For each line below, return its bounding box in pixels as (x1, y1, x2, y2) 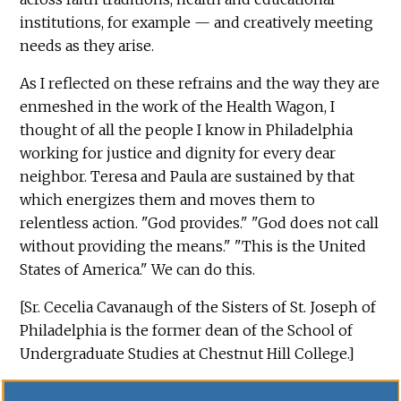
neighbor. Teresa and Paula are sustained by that (20, 167, 355, 186)
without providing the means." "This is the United (20, 237, 367, 256)
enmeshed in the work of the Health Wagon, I (20, 98, 336, 116)
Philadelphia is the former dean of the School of (20, 321, 354, 340)
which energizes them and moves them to (20, 191, 316, 209)
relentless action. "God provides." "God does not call (20, 214, 380, 233)
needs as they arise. (20, 37, 155, 55)
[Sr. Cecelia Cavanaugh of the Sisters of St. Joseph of (20, 298, 377, 317)
